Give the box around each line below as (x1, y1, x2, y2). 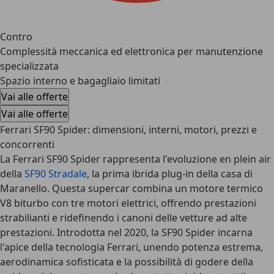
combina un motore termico (132, 182, 263, 195)
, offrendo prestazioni (156, 196, 256, 210)
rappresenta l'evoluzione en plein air (100, 152, 271, 166)
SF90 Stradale (24, 167, 87, 180)
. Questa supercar (47, 182, 132, 195)
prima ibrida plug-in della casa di (102, 167, 253, 180)
